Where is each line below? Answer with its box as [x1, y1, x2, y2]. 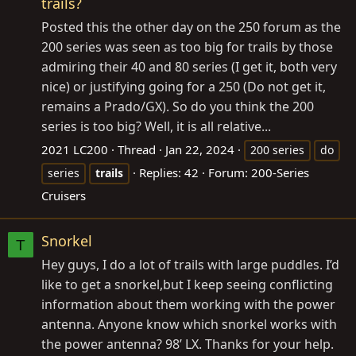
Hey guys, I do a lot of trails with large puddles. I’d [41, 256, 339, 274]
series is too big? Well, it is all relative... [41, 118, 271, 136]
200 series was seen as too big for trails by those [41, 38, 333, 56]
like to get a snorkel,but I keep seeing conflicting [41, 276, 333, 294]
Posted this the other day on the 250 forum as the [41, 18, 341, 37]
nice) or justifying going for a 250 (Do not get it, [41, 78, 326, 96]
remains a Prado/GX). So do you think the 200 [41, 98, 314, 116]
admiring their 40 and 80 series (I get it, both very [41, 58, 337, 76]
